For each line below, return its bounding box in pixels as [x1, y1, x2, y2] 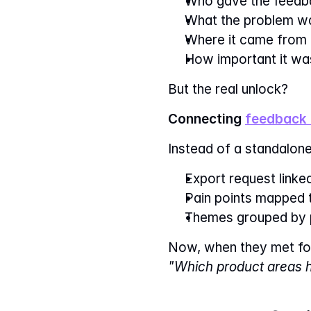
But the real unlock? [168, 81, 288, 97]
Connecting [168, 111, 245, 127]
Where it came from [185, 32, 307, 48]
